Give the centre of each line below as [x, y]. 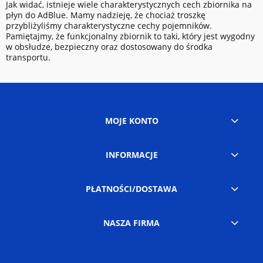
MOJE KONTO [131, 121]
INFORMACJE [131, 155]
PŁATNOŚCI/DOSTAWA [131, 189]
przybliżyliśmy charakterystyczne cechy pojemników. [109, 26]
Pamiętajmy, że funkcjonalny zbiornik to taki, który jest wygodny [130, 36]
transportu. [28, 58]
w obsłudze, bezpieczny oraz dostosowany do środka [109, 47]
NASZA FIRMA [131, 223]
